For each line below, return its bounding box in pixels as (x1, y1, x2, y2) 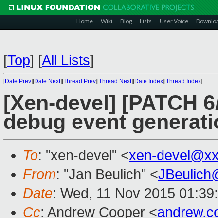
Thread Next (99, 78, 131, 85)
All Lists (42, 53, 90, 68)
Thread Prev (63, 78, 96, 85)
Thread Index (166, 78, 201, 85)
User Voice (160, 18, 188, 25)
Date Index (134, 78, 163, 85)
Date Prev (5, 78, 31, 85)
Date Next (34, 78, 60, 85)
